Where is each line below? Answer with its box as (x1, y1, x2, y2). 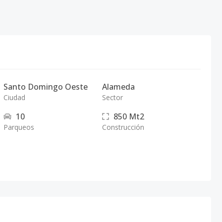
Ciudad (3, 93, 26, 102)
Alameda (102, 81, 135, 92)
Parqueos (3, 122, 35, 132)
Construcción (102, 122, 144, 132)
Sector (102, 93, 123, 102)
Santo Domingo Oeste (3, 81, 88, 92)
